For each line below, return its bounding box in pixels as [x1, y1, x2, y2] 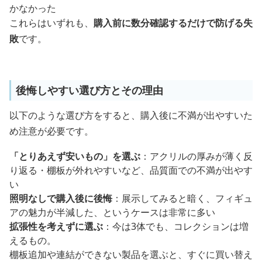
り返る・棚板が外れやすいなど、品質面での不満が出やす [9, 164, 253, 177]
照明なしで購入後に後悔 [9, 192, 112, 205]
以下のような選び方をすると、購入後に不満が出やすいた [9, 109, 253, 122]
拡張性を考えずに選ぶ [9, 220, 103, 233]
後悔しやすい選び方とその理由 [16, 83, 163, 98]
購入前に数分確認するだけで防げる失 [94, 16, 253, 30]
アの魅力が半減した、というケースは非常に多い [9, 206, 215, 219]
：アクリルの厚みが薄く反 [140, 150, 253, 163]
